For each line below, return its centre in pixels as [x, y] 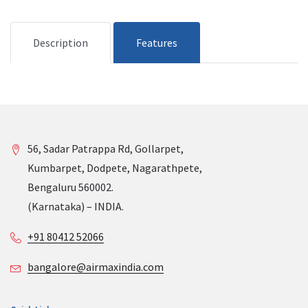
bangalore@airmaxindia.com [96, 266]
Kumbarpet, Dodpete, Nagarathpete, [115, 167]
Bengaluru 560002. [70, 187]
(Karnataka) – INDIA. [76, 206]
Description [60, 42]
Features [157, 42]
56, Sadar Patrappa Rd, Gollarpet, [106, 148]
